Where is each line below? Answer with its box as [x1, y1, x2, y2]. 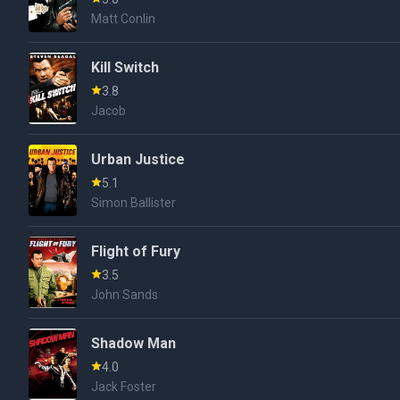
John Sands [91, 287, 159, 302]
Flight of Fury [91, 243, 181, 260]
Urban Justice [91, 151, 186, 168]
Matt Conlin [91, 12, 156, 26]
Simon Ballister [91, 196, 177, 210]
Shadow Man [91, 335, 177, 352]
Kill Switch [91, 59, 160, 76]
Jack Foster [91, 379, 157, 394]
